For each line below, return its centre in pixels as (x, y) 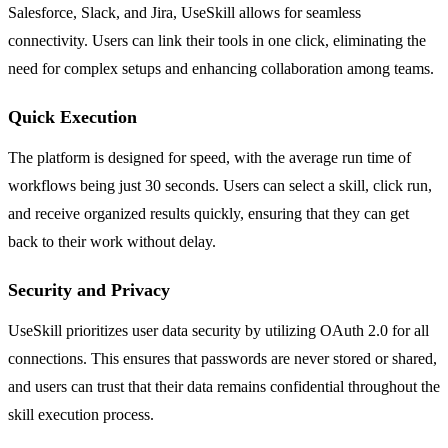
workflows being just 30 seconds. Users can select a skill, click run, (220, 185)
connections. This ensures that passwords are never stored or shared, (222, 358)
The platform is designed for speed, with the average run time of (209, 157)
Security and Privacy (89, 289)
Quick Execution (72, 116)
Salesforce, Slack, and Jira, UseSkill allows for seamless (184, 12)
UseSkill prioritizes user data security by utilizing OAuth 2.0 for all (218, 330)
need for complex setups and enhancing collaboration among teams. (221, 68)
